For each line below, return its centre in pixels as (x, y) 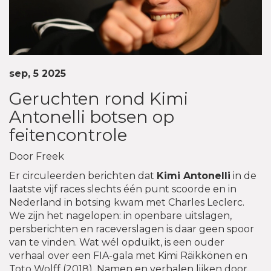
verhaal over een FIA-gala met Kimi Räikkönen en (128, 256)
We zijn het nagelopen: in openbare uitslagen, (120, 216)
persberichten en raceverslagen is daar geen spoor (132, 229)
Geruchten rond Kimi (99, 99)
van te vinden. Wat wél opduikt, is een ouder (117, 243)
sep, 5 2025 (38, 74)
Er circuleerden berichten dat (83, 176)
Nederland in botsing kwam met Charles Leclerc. (127, 203)
